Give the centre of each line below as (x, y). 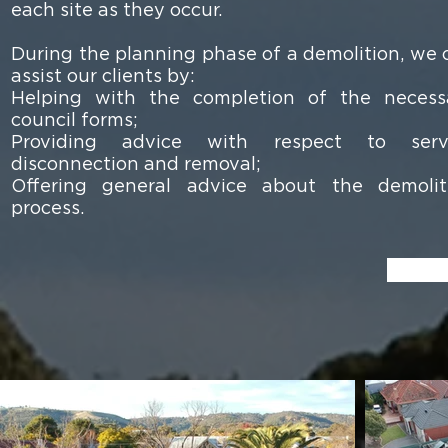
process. (47, 209)
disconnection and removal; (136, 165)
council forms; (74, 121)
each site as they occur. (116, 11)
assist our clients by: (103, 77)
